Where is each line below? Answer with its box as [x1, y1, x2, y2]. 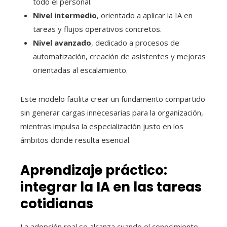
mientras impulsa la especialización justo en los [20, 121, 183, 132]
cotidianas [20, 195, 93, 213]
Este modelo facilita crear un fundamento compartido [20, 94, 205, 104]
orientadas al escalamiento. [33, 65, 128, 75]
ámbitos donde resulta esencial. [20, 135, 131, 145]
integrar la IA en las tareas [20, 178, 202, 197]
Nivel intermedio [33, 10, 97, 21]
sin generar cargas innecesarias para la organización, [20, 107, 203, 118]
